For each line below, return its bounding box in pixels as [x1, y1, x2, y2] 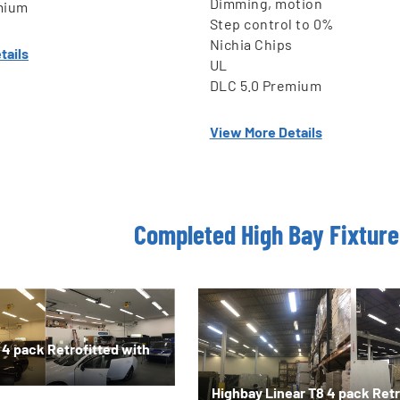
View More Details [209, 122, 322, 140]
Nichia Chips [209, 36, 293, 54]
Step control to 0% [209, 15, 335, 33]
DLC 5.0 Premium [209, 77, 322, 95]
